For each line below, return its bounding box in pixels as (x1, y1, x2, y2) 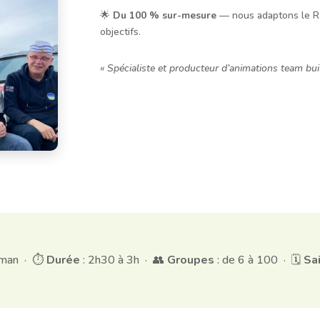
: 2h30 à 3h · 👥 (79, 252, 167, 268)
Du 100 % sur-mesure (113, 9, 217, 23)
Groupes (166, 252, 214, 268)
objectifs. (100, 25, 141, 39)
